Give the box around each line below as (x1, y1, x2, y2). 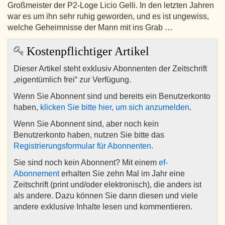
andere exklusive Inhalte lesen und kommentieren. (14, 202, 192, 211)
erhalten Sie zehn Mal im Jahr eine (59, 169, 185, 178)
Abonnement (14, 169, 59, 178)
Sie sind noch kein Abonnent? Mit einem (14, 158, 159, 167)
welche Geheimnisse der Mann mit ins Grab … (8, 23, 173, 32)
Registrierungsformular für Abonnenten (14, 142, 151, 151)
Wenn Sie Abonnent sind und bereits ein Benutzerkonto (14, 92, 210, 101)
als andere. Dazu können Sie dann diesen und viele (14, 191, 198, 200)
